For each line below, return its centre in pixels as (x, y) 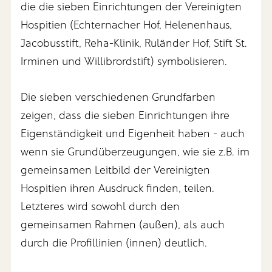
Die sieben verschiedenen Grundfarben (118, 97)
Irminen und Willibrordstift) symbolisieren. (124, 61)
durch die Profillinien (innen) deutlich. (114, 243)
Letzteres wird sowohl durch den (100, 206)
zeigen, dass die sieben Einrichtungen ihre (125, 115)
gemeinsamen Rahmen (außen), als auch (123, 224)
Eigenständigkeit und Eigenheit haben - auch (133, 133)
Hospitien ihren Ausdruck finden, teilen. (118, 188)
